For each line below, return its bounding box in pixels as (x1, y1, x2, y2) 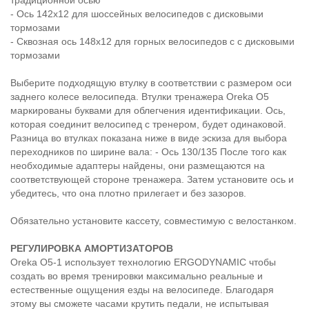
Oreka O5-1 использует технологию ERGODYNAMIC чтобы (10, 257, 276, 268)
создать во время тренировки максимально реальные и (10, 270, 263, 282)
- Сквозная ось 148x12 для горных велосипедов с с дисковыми (10, 36, 295, 48)
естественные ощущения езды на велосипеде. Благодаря (10, 284, 274, 296)
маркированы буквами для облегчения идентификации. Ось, (10, 105, 286, 117)
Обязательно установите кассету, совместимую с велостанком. (10, 215, 297, 227)
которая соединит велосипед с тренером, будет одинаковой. (10, 119, 286, 130)
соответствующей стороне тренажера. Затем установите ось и (10, 174, 294, 186)
